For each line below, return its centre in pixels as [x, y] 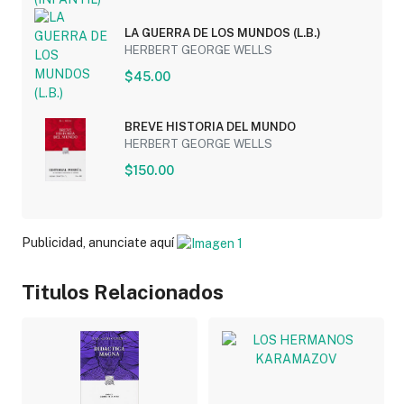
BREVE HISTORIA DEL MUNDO [210, 127]
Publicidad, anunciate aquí [99, 243]
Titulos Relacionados [122, 292]
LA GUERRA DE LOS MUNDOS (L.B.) [222, 33]
